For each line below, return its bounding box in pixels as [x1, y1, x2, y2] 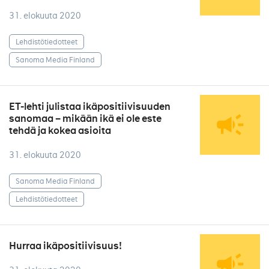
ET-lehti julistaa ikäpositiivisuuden [9, 100, 171, 113]
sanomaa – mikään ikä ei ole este [9, 112, 162, 125]
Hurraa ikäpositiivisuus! [9, 240, 122, 252]
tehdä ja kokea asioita [9, 124, 111, 137]
